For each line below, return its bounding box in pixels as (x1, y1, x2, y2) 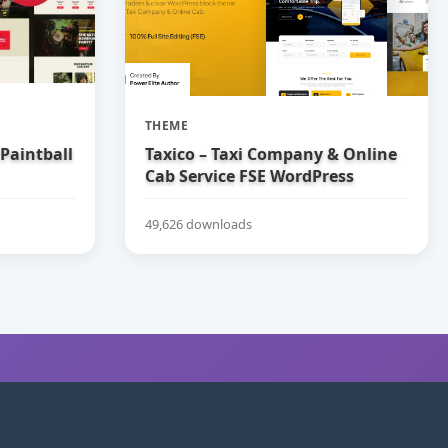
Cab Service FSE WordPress (144, 165, 354, 187)
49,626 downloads (144, 214, 252, 233)
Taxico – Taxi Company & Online (144, 143, 397, 165)
